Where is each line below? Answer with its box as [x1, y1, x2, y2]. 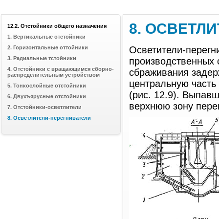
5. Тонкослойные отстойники [7, 83, 86, 88]
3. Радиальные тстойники [7, 55, 76, 61]
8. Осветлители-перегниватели [7, 115, 91, 121]
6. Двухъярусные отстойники [7, 93, 86, 99]
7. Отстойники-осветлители [7, 104, 82, 110]
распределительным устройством [7, 72, 100, 78]
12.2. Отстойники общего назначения [7, 23, 107, 29]
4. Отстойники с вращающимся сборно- [7, 66, 114, 72]
